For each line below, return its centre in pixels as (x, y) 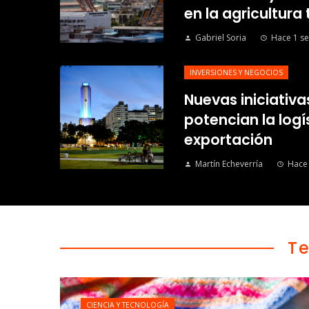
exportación (228, 140)
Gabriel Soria (221, 38)
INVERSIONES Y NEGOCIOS (236, 72)
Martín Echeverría (229, 164)
